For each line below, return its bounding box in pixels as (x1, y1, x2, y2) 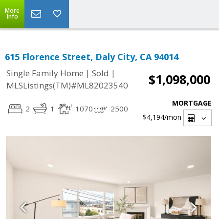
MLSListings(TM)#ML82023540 (6, 80, 128, 91)
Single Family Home (6, 67, 84, 79)
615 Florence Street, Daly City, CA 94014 (5, 51, 178, 63)
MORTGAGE (172, 98, 212, 108)
